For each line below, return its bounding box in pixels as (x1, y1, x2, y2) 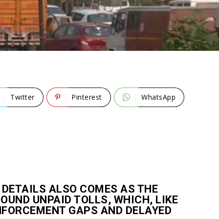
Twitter (10, 92, 35, 102)
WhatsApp (141, 92, 175, 102)
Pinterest (71, 92, 102, 102)
